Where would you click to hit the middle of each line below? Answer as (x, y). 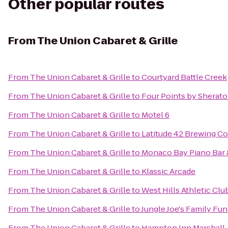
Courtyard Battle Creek (184, 77)
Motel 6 (155, 115)
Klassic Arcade (168, 171)
